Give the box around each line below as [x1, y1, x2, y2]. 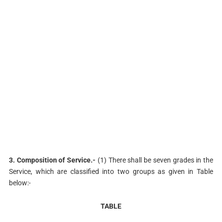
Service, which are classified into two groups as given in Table [8, 167, 214, 175]
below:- [8, 178, 31, 187]
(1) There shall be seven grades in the [96, 156, 214, 164]
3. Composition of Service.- [8, 156, 96, 164]
